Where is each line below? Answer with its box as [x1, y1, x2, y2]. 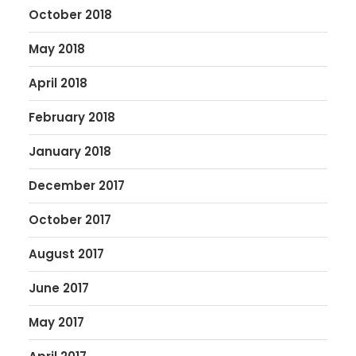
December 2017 [29, 177, 125, 194]
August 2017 [29, 246, 104, 262]
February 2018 [29, 109, 115, 126]
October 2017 [29, 211, 111, 228]
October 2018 [29, 6, 112, 23]
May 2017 [29, 314, 84, 331]
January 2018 [29, 143, 111, 160]
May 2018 [29, 41, 85, 57]
